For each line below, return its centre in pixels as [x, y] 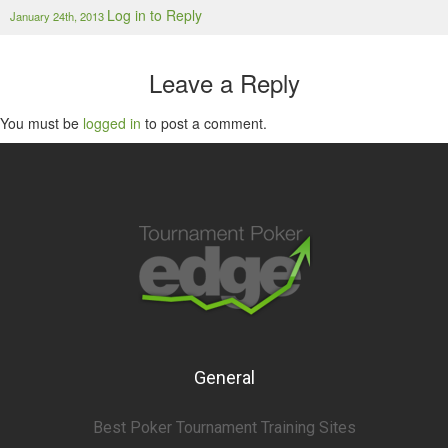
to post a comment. [204, 123]
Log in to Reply [154, 15]
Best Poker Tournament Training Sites [224, 427]
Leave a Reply [224, 82]
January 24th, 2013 [58, 16]
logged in [112, 123]
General [224, 377]
